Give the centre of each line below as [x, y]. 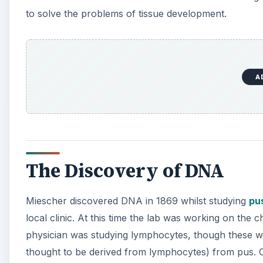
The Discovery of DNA [125, 171]
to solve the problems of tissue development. [126, 13]
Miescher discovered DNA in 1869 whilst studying [137, 201]
